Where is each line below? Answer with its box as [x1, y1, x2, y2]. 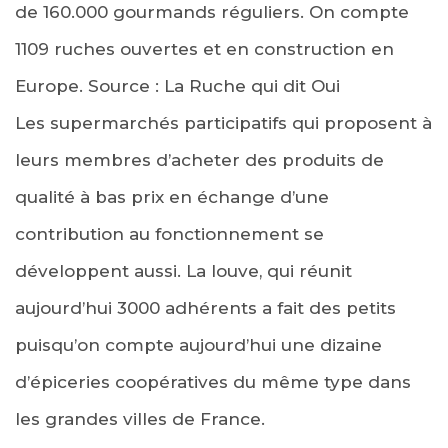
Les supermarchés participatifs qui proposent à [15, 112, 432, 133]
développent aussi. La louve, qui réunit [15, 260, 352, 281]
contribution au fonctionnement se [15, 223, 324, 244]
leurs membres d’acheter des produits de [15, 149, 384, 170]
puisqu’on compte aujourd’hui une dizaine [15, 334, 382, 355]
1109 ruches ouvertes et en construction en [15, 38, 394, 59]
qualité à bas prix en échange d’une [15, 186, 329, 207]
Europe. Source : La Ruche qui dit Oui [15, 75, 340, 96]
